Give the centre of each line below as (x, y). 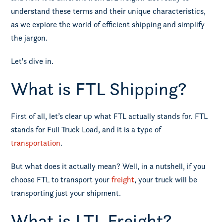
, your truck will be (166, 180)
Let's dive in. (32, 61)
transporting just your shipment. (66, 193)
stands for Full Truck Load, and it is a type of (86, 130)
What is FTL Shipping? (99, 88)
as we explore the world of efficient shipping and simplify (108, 25)
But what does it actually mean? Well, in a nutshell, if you (108, 166)
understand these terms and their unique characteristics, (109, 11)
